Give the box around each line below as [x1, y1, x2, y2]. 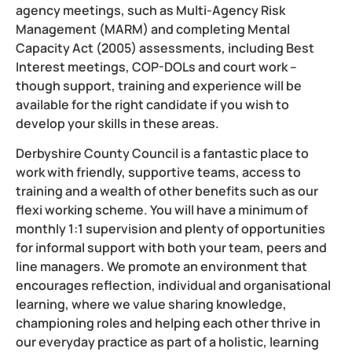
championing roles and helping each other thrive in [16, 313, 321, 332]
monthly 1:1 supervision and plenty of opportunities [16, 219, 325, 237]
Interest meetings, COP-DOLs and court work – [16, 57, 297, 75]
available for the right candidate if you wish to [16, 95, 289, 113]
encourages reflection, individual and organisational [16, 276, 331, 294]
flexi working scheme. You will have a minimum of [16, 200, 308, 218]
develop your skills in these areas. [16, 114, 219, 132]
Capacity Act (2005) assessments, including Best [16, 38, 314, 57]
